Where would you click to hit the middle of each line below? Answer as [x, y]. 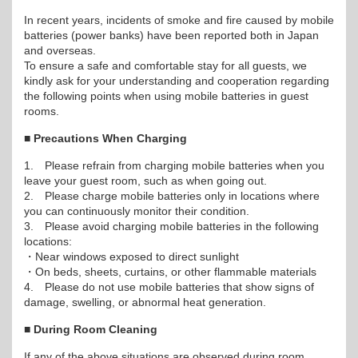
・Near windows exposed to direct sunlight [131, 257]
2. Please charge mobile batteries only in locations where [172, 196]
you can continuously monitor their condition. [137, 211]
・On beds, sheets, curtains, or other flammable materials [170, 272]
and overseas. [60, 50]
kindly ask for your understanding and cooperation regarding [177, 81]
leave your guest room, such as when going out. [145, 181]
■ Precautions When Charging [105, 138]
